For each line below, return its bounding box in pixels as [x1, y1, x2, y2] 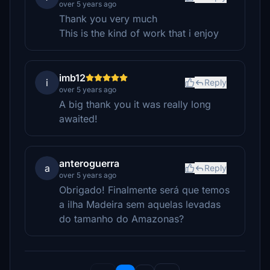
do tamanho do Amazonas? [59, 213, 184, 225]
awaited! [59, 113, 98, 125]
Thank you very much [59, 13, 157, 25]
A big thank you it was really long [59, 98, 211, 110]
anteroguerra [59, 157, 119, 169]
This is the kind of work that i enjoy [59, 27, 219, 39]
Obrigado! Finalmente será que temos [59, 184, 230, 196]
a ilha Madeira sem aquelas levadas [59, 198, 221, 210]
